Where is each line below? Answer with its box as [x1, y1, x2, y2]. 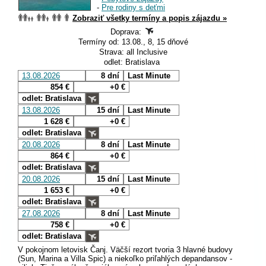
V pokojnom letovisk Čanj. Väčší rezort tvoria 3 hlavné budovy [18, 245, 233, 255]
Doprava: [110, 27, 144, 37]
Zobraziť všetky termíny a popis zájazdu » [72, 14, 227, 23]
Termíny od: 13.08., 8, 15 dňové [78, 37, 188, 47]
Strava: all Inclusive [99, 47, 167, 57]
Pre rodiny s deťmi [102, 3, 165, 12]
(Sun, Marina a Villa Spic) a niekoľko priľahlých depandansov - [18, 254, 232, 264]
